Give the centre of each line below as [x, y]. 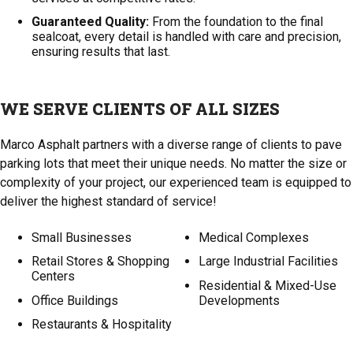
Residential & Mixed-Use [268, 285]
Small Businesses [82, 238]
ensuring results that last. [101, 52]
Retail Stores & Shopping [100, 262]
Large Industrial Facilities [268, 262]
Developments [239, 300]
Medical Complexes [254, 238]
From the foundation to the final [236, 22]
